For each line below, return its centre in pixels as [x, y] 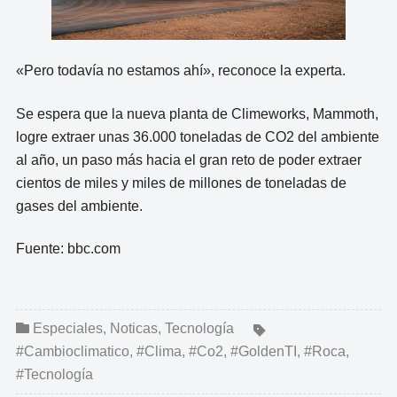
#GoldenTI [263, 351]
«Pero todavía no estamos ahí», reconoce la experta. [180, 71]
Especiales [67, 328]
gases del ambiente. [79, 206]
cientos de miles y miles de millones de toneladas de [181, 183]
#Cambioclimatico [72, 351]
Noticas [133, 328]
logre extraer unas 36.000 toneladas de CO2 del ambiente [197, 136]
